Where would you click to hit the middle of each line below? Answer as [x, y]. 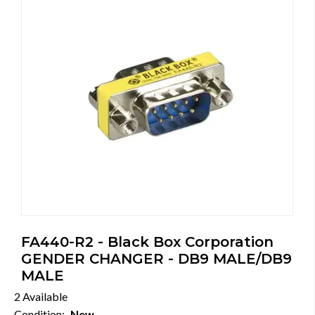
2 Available [41, 296]
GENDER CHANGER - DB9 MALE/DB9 [156, 259]
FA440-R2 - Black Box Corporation [147, 242]
